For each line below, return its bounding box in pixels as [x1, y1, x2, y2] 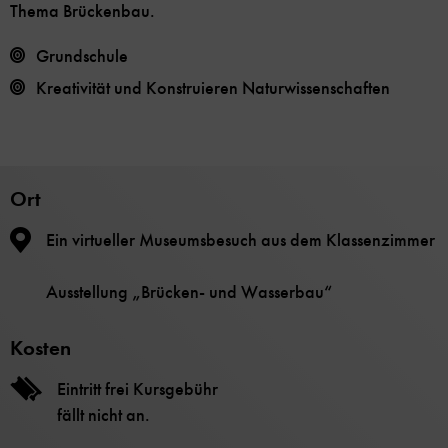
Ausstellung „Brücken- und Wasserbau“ [46, 281, 332, 304]
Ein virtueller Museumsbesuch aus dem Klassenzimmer [46, 229, 435, 252]
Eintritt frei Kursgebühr [57, 378, 218, 401]
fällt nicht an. [57, 404, 150, 427]
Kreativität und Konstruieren [36, 77, 242, 100]
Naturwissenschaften [242, 77, 390, 100]
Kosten [10, 335, 71, 362]
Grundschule [36, 45, 128, 68]
